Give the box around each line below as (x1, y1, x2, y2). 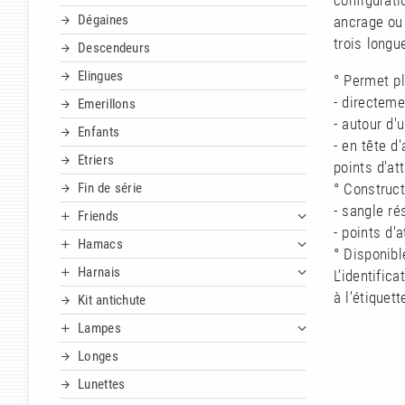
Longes (78, 348, 118, 365)
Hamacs (78, 236, 123, 253)
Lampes (78, 320, 121, 337)
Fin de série (78, 180, 143, 197)
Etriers (78, 152, 115, 169)
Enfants (78, 124, 120, 141)
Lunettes (78, 376, 126, 393)
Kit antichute (78, 292, 146, 309)
